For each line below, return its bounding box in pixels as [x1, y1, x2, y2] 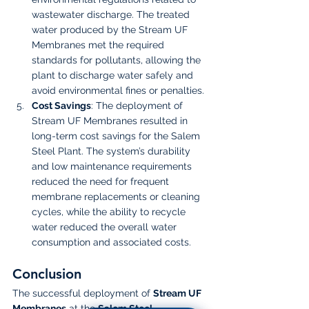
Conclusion [12, 265, 81, 282]
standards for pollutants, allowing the [32, 54, 203, 66]
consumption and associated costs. [32, 236, 191, 248]
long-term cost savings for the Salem [32, 130, 203, 141]
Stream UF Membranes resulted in [32, 114, 190, 126]
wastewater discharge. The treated [32, 8, 192, 20]
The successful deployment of [12, 287, 153, 299]
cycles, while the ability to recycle [32, 206, 188, 217]
